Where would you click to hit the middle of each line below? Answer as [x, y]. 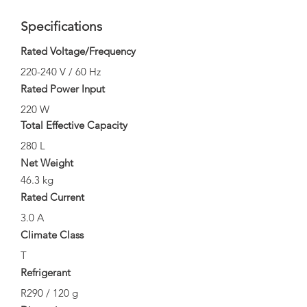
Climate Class [52, 235]
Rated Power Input [63, 89]
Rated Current [52, 197]
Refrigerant [46, 272]
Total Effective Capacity [74, 125]
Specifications [61, 26]
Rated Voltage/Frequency [78, 51]
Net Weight [47, 163]
